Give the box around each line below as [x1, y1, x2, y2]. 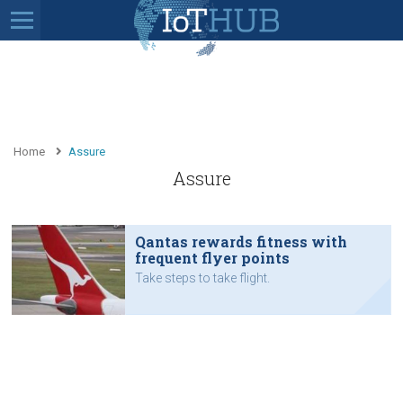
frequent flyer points [134, 247, 290, 267]
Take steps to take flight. [134, 270, 270, 285]
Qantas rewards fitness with [134, 231, 347, 251]
